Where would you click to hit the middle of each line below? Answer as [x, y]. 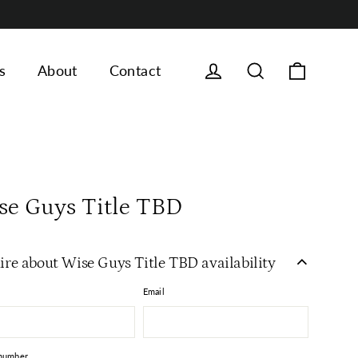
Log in [243, 69]
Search [288, 69]
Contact [135, 71]
